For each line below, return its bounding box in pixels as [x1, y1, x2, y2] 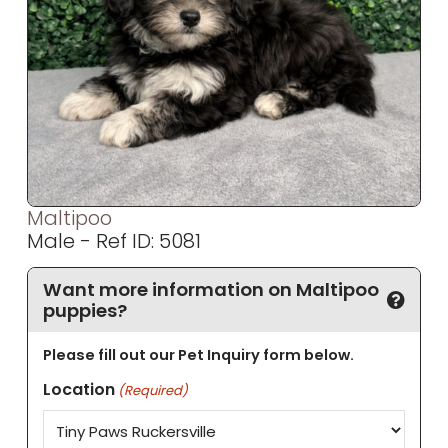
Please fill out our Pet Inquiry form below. [42, 344, 354, 365]
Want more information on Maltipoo [42, 277, 379, 303]
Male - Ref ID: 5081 [27, 226, 202, 255]
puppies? [42, 298, 127, 324]
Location [42, 378, 115, 402]
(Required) [118, 381, 189, 401]
